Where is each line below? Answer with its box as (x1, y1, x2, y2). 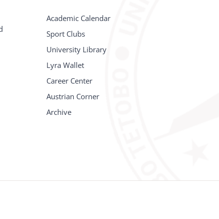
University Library (46, 44, 107, 54)
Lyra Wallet (46, 60, 85, 70)
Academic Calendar (46, 13, 111, 23)
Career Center (46, 75, 93, 86)
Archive (46, 107, 72, 117)
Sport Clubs (46, 28, 86, 39)
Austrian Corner (46, 91, 100, 101)
